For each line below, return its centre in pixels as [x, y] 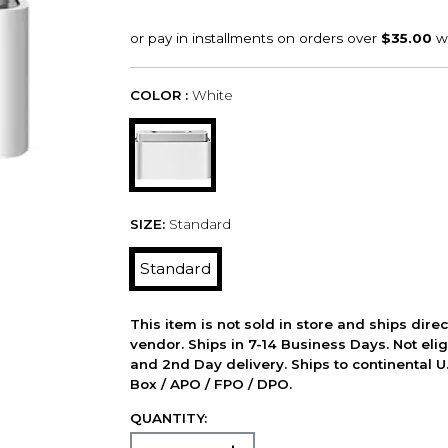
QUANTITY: [168, 417]
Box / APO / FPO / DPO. [210, 383]
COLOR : [158, 95]
